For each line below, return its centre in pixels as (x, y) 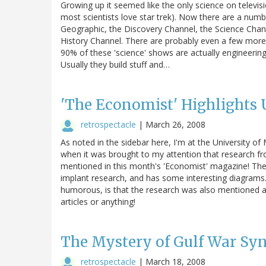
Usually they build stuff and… (115, 64)
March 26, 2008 (175, 124)
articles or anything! (98, 201)
